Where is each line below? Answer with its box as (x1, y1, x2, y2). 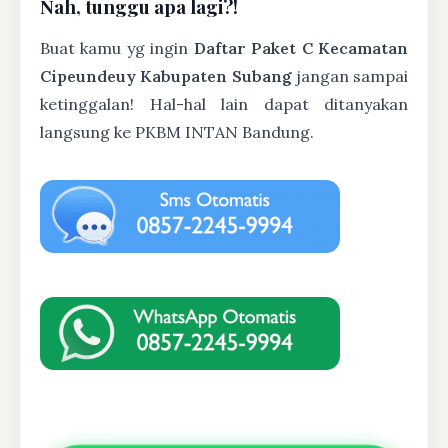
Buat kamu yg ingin (40, 37, 194, 58)
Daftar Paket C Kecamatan (193, 37, 409, 58)
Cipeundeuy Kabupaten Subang (40, 65, 292, 86)
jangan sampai (291, 65, 408, 86)
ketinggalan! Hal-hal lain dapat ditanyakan (40, 93, 408, 114)
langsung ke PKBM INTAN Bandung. (40, 121, 314, 142)
